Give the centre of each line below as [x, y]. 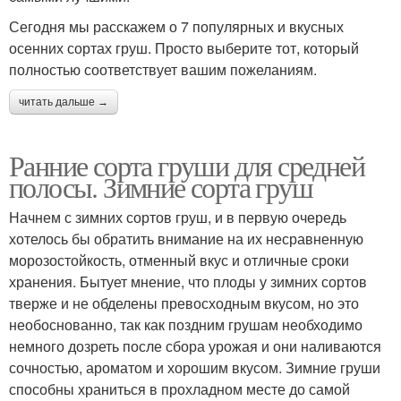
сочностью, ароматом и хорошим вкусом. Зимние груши [195, 367]
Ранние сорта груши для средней [187, 165]
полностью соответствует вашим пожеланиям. [163, 69]
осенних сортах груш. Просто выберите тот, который [184, 47]
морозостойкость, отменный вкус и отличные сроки [179, 260]
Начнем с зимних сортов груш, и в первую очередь [178, 217]
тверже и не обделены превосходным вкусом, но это [184, 303]
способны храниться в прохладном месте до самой [179, 388]
